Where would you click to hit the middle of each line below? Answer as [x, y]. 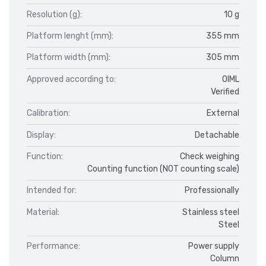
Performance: [53, 246]
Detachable [217, 135]
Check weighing [210, 156]
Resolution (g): [54, 14]
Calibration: [48, 113]
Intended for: [52, 191]
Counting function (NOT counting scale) [163, 169]
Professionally [212, 191]
